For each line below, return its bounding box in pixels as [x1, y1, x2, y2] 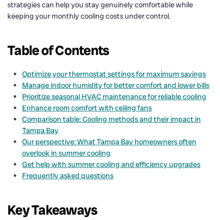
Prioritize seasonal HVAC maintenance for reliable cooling [22, 91, 206, 102]
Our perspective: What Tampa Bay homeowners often [22, 137, 196, 147]
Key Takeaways [7, 201, 98, 219]
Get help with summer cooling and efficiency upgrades [22, 159, 200, 169]
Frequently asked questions [22, 170, 113, 181]
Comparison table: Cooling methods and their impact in [22, 114, 201, 124]
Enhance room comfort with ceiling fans [22, 103, 152, 113]
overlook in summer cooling [22, 148, 110, 158]
